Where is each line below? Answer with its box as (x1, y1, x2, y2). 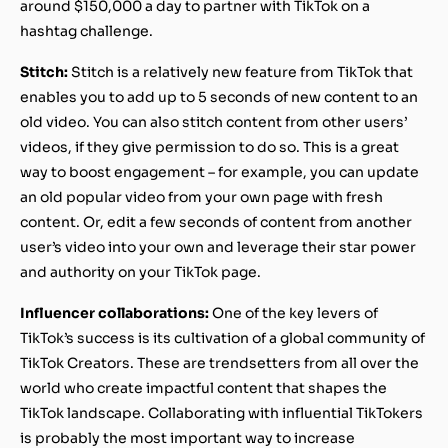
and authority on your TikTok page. (20, 262, 261, 281)
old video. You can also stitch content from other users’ (20, 112, 407, 131)
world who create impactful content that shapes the (20, 378, 387, 397)
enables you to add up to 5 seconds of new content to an (20, 87, 418, 106)
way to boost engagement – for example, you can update (20, 162, 419, 181)
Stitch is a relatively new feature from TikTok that (68, 62, 413, 81)
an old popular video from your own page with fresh (20, 187, 383, 206)
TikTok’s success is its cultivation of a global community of (20, 328, 425, 347)
